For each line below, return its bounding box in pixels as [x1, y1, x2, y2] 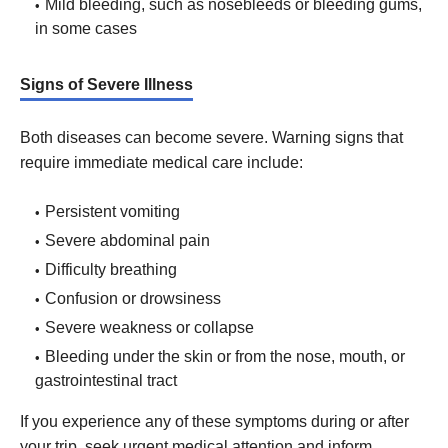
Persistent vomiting [45, 202, 180, 220]
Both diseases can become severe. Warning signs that [20, 128, 403, 146]
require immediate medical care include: [20, 153, 303, 171]
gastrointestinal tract [35, 371, 177, 389]
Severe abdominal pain [45, 231, 210, 249]
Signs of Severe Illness [20, 75, 193, 93]
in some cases [35, 19, 137, 37]
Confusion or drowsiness [45, 289, 221, 307]
